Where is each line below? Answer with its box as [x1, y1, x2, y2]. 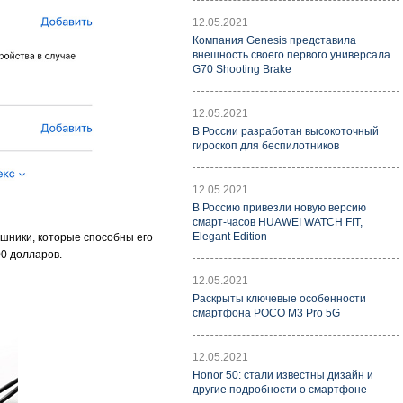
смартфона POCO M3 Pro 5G [193, 307, 340, 319]
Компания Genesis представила [193, 34, 356, 47]
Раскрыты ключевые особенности [193, 292, 366, 305]
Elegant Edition [193, 230, 267, 243]
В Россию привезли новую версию [193, 201, 366, 214]
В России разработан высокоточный [193, 125, 379, 138]
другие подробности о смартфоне [193, 383, 367, 396]
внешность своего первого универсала [193, 49, 390, 61]
